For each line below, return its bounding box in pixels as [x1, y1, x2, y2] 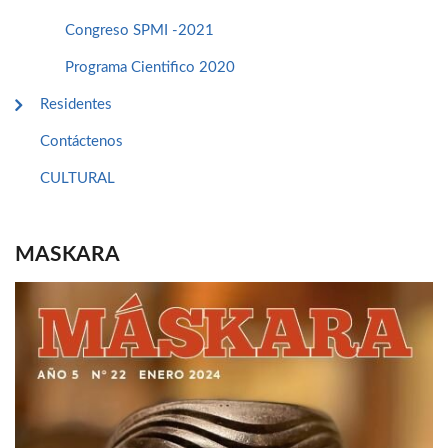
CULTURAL [40, 171, 115, 186]
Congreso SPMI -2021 [65, 23, 214, 38]
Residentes [40, 97, 112, 112]
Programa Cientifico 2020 [65, 60, 235, 75]
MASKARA [15, 244, 120, 265]
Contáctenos [40, 134, 123, 149]
